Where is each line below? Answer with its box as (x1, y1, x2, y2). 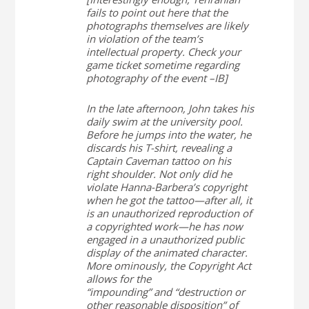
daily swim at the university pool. (86, 114, 243, 128)
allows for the (86, 272, 151, 286)
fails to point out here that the (86, 6, 228, 19)
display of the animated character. (86, 246, 248, 259)
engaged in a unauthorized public (86, 232, 244, 246)
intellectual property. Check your (86, 45, 241, 59)
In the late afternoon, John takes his (86, 101, 254, 115)
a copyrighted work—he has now (86, 219, 243, 233)
